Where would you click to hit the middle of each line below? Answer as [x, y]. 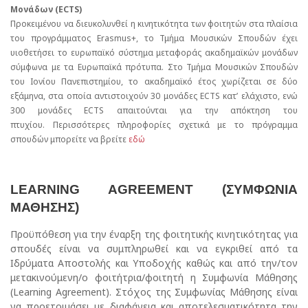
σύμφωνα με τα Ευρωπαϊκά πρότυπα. [89, 67]
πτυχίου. [32, 125]
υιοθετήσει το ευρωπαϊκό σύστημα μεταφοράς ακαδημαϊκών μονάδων [154, 53]
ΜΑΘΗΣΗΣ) [45, 208]
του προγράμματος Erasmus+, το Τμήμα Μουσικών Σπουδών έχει [154, 38]
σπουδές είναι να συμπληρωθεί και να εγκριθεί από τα [154, 249]
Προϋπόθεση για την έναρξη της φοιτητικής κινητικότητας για [154, 234]
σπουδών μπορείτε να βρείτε [69, 140]
